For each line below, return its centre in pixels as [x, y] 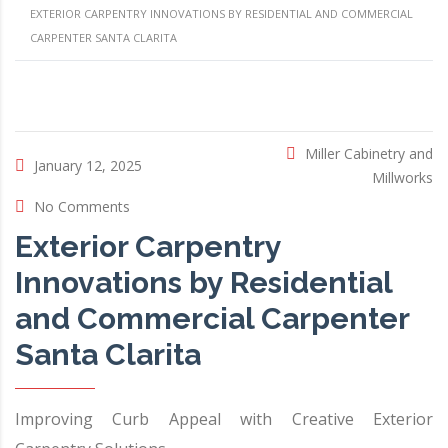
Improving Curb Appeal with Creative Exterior [224, 419]
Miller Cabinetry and [369, 153]
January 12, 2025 [88, 165]
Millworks [402, 177]
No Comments [82, 206]
